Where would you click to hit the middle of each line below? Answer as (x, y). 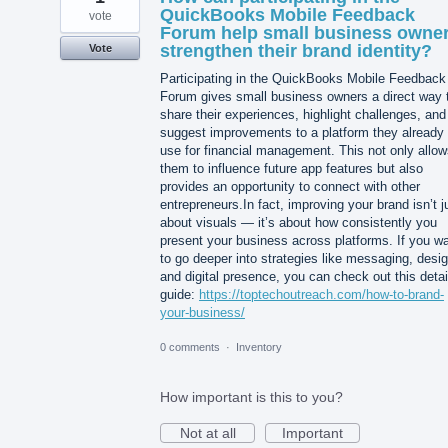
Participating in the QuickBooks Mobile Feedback (303, 78)
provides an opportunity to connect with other (290, 186)
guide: (179, 294)
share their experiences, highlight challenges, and (303, 114)
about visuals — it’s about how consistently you (298, 222)
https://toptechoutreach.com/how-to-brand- (321, 294)
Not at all (207, 432)
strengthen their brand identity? (296, 50)
